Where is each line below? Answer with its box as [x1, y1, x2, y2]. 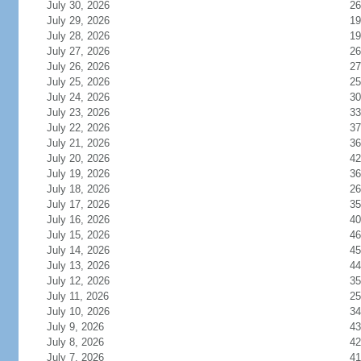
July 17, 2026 [46, 198, 129, 210]
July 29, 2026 [46, 15, 129, 27]
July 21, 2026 [46, 137, 129, 149]
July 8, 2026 [46, 336, 123, 348]
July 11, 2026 [46, 290, 128, 302]
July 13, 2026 [46, 259, 129, 272]
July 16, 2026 [46, 214, 129, 226]
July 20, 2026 [46, 152, 129, 164]
